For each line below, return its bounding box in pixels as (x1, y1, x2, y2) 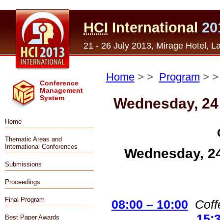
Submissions (5, 161, 42, 168)
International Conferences (5, 143, 78, 150)
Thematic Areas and (5, 136, 62, 143)
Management (40, 87, 83, 94)
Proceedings (5, 178, 40, 186)
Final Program (5, 196, 45, 203)
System (40, 94, 64, 102)
